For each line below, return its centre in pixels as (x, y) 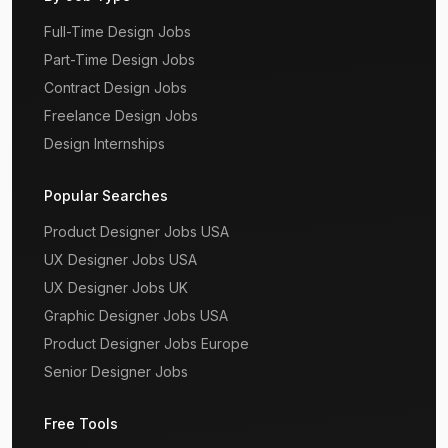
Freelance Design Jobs (121, 115)
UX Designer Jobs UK (116, 287)
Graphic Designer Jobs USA (136, 315)
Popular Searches (106, 195)
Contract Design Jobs (115, 87)
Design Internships (104, 143)
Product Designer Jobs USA (136, 231)
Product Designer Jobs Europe (146, 343)
